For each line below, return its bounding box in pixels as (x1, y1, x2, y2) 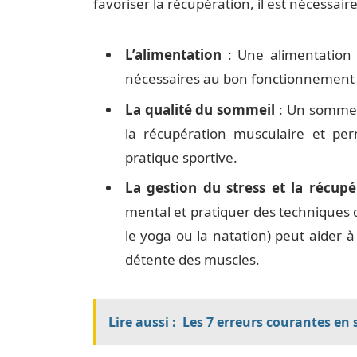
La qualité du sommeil (124, 100, 276, 119)
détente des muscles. (124, 250, 260, 269)
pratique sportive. (124, 147, 237, 167)
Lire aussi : (108, 313, 176, 331)
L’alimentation (124, 45, 222, 65)
